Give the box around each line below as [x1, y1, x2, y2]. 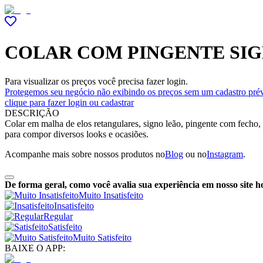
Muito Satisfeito [73, 232, 131, 242]
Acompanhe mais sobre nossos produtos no [5, 149, 165, 159]
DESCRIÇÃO [5, 107, 59, 118]
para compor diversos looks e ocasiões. [5, 129, 149, 139]
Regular [43, 211, 73, 221]
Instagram [207, 149, 243, 159]
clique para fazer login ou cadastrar [5, 97, 134, 107]
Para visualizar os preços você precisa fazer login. [5, 76, 188, 86]
